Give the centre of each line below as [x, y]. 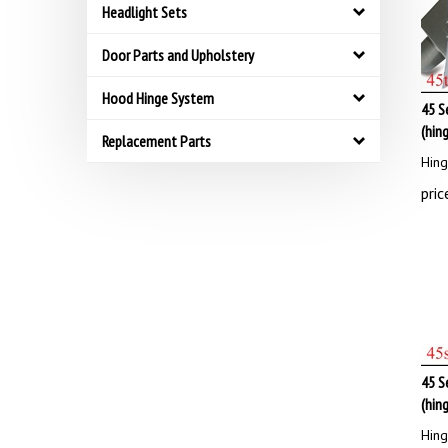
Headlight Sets [144, 12]
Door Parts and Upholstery [178, 55]
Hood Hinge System [158, 98]
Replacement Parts [156, 141]
